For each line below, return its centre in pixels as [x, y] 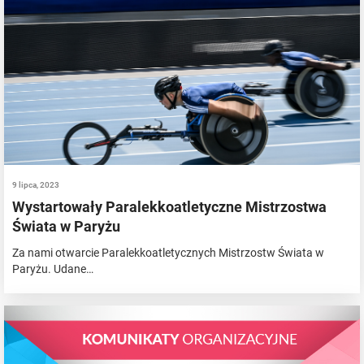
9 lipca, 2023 [36, 184]
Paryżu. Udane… [53, 269]
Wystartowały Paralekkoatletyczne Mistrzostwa [169, 206]
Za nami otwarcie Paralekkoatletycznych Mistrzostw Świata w [168, 252]
